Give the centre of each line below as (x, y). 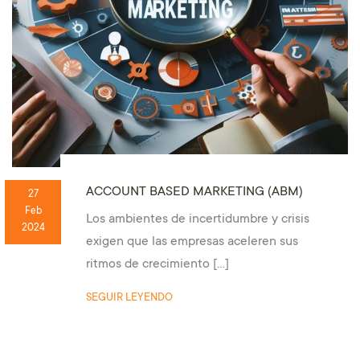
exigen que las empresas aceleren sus (192, 243)
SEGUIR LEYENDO (129, 299)
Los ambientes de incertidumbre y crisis (197, 220)
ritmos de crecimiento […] (157, 265)
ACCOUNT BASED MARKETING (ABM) (194, 192)
